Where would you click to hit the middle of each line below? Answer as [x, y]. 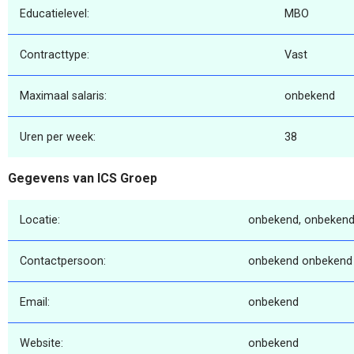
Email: [35, 302]
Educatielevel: [55, 14]
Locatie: [40, 220]
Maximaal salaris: [63, 96]
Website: [41, 343]
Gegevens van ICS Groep [83, 179]
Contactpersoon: [63, 261]
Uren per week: [58, 137]
